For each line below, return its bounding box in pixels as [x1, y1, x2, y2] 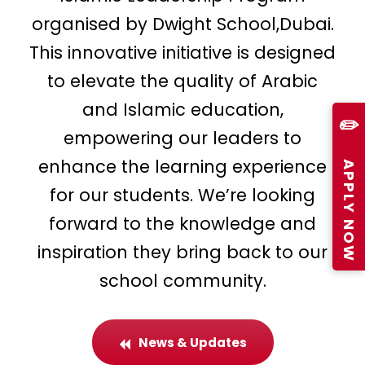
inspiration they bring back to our [37, 240, 328, 264]
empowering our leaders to [64, 125, 301, 150]
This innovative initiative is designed [29, 40, 336, 64]
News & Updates [138, 334, 247, 352]
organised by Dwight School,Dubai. [31, 11, 334, 36]
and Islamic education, [81, 97, 284, 121]
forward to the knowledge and [49, 211, 316, 235]
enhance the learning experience [38, 154, 327, 178]
